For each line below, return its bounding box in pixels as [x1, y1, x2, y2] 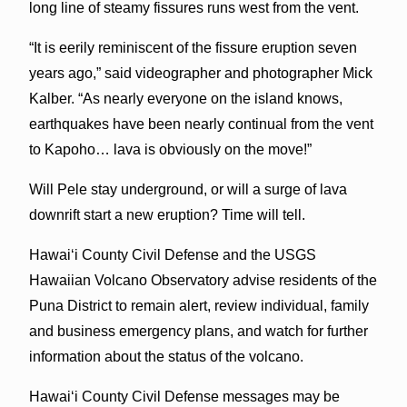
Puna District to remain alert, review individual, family [28, 297, 369, 313]
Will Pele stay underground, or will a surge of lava [28, 181, 347, 197]
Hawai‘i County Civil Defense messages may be [28, 388, 340, 404]
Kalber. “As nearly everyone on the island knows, [28, 90, 342, 106]
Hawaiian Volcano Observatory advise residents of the [28, 272, 377, 288]
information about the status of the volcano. [28, 348, 303, 364]
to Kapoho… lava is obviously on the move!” [28, 141, 312, 157]
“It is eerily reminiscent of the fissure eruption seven [28, 39, 357, 55]
